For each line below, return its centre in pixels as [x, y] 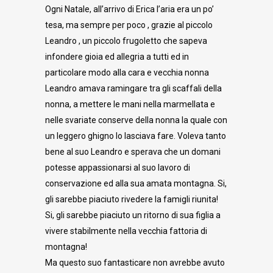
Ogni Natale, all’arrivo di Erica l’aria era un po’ [129, 9]
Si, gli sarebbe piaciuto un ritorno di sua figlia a [133, 215]
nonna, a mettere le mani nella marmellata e [130, 104]
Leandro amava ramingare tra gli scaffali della [133, 88]
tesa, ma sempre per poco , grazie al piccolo [129, 25]
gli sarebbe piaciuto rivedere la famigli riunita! [132, 199]
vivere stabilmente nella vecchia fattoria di [126, 231]
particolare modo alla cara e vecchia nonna [127, 73]
